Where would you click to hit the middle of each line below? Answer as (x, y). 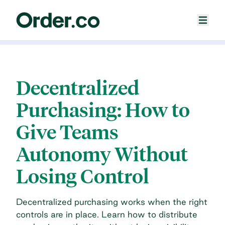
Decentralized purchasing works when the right (112, 201)
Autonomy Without (102, 154)
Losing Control (83, 176)
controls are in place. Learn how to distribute (107, 214)
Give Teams (67, 132)
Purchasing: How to (103, 110)
